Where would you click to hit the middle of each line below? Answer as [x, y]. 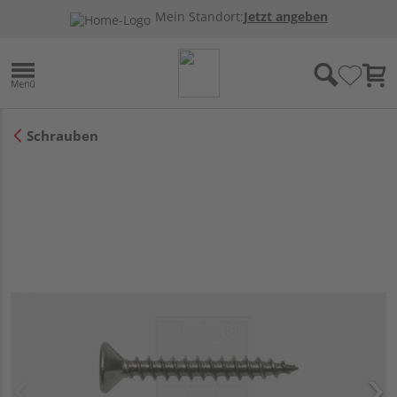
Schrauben [62, 135]
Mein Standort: [199, 17]
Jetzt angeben [285, 17]
